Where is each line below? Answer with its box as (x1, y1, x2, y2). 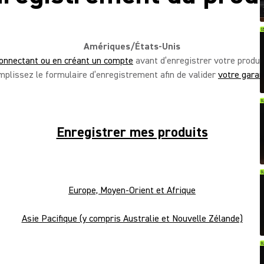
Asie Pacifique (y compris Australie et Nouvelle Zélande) (21, 213, 243, 225)
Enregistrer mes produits (56, 123, 208, 141)
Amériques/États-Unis (84, 41, 180, 52)
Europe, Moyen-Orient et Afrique (68, 184, 196, 196)
